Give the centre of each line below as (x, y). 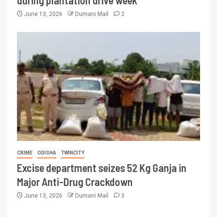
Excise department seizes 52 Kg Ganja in (102, 168)
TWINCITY (73, 153)
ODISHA (47, 153)
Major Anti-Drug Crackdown (75, 182)
